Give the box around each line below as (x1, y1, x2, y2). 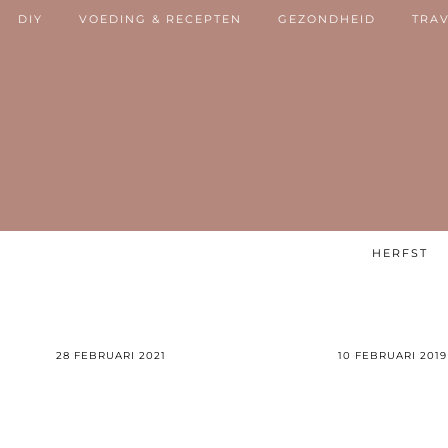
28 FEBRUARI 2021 (56, 349, 166, 363)
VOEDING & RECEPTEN (79, 12, 242, 26)
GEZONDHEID (278, 12, 376, 26)
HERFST (372, 246, 428, 260)
